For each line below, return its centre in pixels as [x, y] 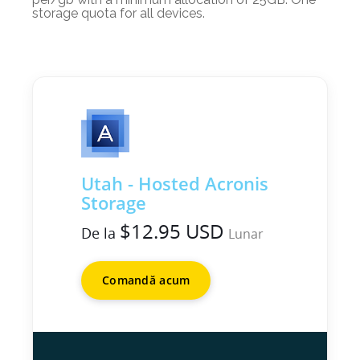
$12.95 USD [172, 231]
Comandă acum [146, 280]
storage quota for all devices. [119, 13]
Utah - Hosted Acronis [175, 183]
